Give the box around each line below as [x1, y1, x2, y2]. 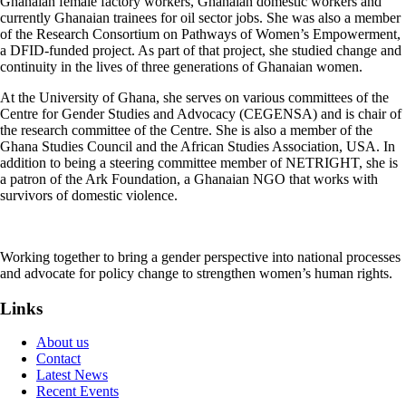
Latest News [36, 367, 108, 383]
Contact [36, 351, 81, 367]
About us [36, 334, 89, 351]
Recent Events [36, 383, 119, 400]
